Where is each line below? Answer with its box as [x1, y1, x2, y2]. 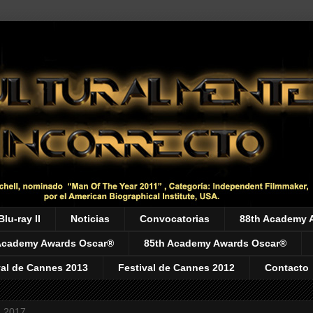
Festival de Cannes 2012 [118, 261, 235, 273]
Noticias [71, 213, 110, 225]
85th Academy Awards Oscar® [144, 238, 286, 249]
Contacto [265, 261, 309, 273]
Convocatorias [140, 213, 210, 225]
